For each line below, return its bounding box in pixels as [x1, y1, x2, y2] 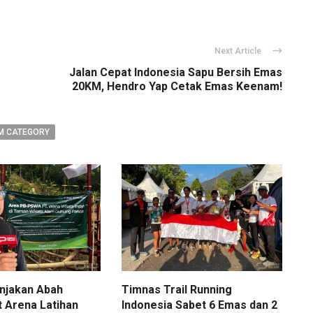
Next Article [214, 46, 261, 56]
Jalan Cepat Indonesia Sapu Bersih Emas [69, 66, 282, 79]
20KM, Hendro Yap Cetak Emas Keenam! [72, 80, 282, 93]
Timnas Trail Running [121, 283, 232, 297]
